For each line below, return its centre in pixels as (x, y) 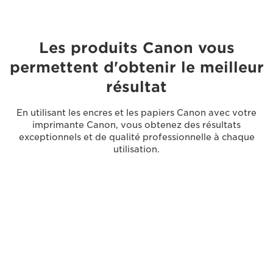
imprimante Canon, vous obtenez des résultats (136, 125)
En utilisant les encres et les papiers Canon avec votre (136, 113)
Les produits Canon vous (136, 48)
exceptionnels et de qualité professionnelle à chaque (136, 137)
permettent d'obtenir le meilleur (136, 68)
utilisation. (136, 150)
